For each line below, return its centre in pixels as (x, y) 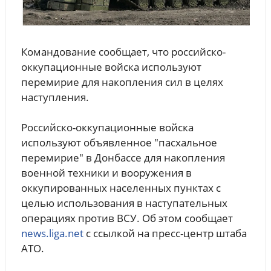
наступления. (55, 97)
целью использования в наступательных (124, 203)
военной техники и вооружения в (106, 173)
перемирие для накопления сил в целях (122, 82)
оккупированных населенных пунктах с (121, 188)
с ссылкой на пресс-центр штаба (165, 233)
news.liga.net (52, 233)
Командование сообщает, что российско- (123, 52)
